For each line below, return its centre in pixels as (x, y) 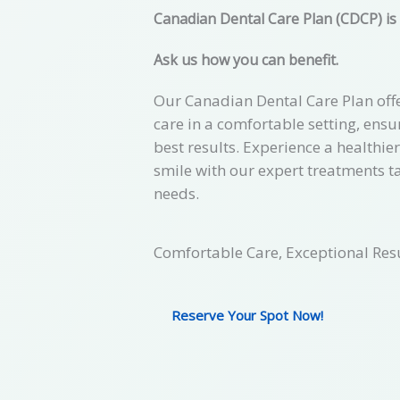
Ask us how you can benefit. (246, 59)
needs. (176, 193)
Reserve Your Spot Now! (247, 315)
